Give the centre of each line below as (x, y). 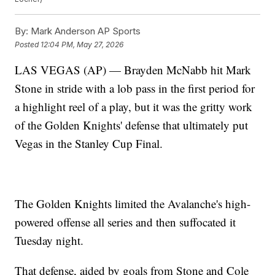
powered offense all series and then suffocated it (126, 222)
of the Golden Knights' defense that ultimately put (132, 125)
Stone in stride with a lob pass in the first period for (135, 88)
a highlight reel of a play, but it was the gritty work (134, 107)
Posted (28, 44)
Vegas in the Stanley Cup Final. (89, 144)
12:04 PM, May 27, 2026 (82, 44)
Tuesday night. (49, 241)
